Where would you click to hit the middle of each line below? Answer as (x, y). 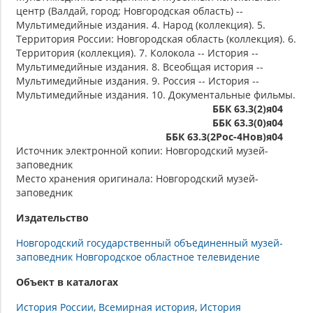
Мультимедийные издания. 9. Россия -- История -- (138, 81)
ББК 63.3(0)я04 (248, 123)
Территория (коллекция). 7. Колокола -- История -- (137, 53)
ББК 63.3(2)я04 (248, 109)
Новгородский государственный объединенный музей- (150, 243)
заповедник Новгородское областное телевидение (138, 257)
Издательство (52, 218)
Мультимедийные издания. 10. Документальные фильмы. (156, 95)
